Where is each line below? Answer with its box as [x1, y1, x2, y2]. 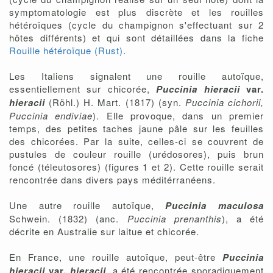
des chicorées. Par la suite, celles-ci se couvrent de [9, 135, 264, 148]
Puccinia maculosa [165, 199, 264, 213]
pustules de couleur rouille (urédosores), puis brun [9, 147, 264, 161]
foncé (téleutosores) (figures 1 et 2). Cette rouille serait [9, 160, 264, 174]
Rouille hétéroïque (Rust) [9, 44, 123, 57]
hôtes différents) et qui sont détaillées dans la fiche [9, 31, 264, 44]
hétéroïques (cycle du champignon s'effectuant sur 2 [9, 18, 264, 32]
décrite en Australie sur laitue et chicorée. [9, 225, 199, 238]
